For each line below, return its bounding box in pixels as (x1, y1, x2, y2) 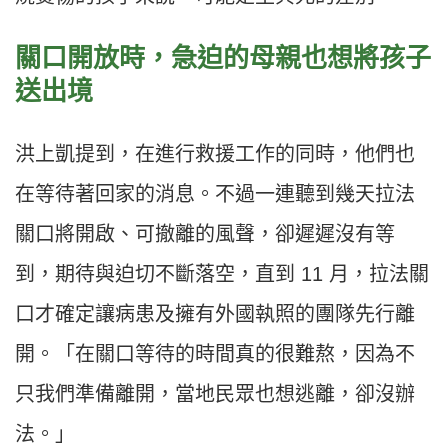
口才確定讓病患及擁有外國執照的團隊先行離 (15, 303, 415, 326)
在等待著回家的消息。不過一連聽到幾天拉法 (15, 183, 415, 206)
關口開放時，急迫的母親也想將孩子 (15, 43, 431, 74)
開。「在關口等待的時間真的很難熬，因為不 (15, 343, 415, 366)
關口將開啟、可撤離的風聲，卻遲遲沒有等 (15, 223, 395, 246)
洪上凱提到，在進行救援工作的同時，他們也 (15, 143, 415, 166)
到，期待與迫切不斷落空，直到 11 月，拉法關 (15, 263, 429, 286)
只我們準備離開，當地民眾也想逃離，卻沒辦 (15, 383, 415, 406)
